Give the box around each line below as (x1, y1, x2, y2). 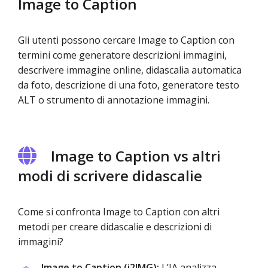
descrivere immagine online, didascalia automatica (18, 63, 242, 77)
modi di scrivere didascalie (18, 166, 202, 185)
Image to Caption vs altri (51, 146, 221, 166)
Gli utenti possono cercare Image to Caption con (18, 33, 234, 47)
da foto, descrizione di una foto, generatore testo (18, 78, 239, 92)
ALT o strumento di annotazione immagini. (18, 93, 209, 106)
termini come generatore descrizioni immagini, (18, 48, 227, 62)
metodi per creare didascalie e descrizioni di (18, 220, 212, 233)
